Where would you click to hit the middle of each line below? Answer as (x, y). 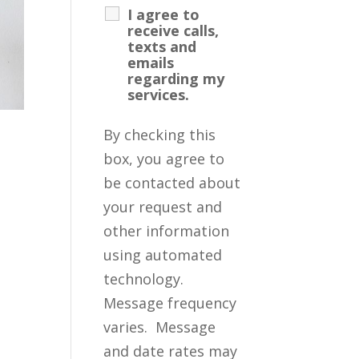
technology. (146, 278)
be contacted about (172, 182)
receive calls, (173, 30)
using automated (163, 254)
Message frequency (170, 303)
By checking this (160, 134)
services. (159, 94)
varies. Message (160, 327)
